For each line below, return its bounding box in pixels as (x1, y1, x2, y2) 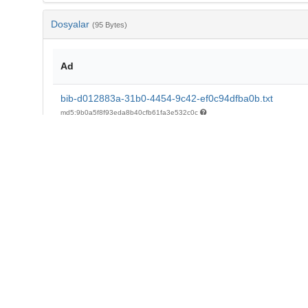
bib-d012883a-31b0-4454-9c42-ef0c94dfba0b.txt (60, 93, 273, 104)
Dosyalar (50, 19, 92, 30)
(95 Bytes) (91, 21, 127, 30)
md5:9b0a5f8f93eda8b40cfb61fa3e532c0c (60, 109, 200, 117)
